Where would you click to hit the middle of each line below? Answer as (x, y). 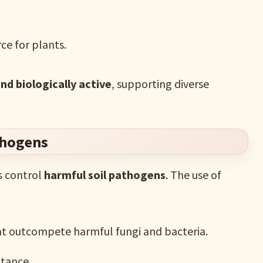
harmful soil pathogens (105, 175)
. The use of (194, 175)
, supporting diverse (161, 84)
